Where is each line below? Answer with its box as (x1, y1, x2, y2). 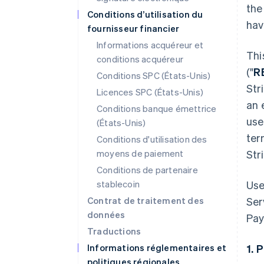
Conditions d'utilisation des (97, 133, 207, 145)
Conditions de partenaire (97, 164, 198, 176)
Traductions (87, 225, 141, 237)
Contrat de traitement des (87, 194, 204, 206)
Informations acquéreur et (97, 39, 203, 51)
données (87, 209, 126, 220)
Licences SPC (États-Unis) (97, 86, 203, 98)
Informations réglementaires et (87, 242, 226, 253)
